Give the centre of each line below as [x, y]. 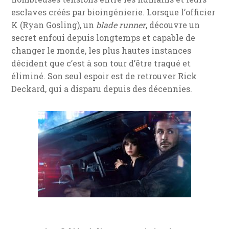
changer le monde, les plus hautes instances [101, 50]
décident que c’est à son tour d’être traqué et [101, 63]
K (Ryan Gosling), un [54, 25]
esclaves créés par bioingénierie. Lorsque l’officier [113, 12]
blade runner [121, 25]
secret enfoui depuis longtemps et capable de [104, 37]
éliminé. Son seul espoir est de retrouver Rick [104, 76]
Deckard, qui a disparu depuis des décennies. [102, 88]
